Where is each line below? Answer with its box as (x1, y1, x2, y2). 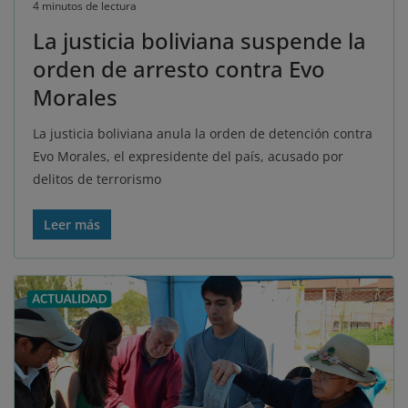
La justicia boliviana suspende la (33, 25, 366, 56)
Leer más (44, 215, 100, 233)
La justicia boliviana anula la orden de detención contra (33, 124, 372, 142)
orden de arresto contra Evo (33, 53, 325, 84)
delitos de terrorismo (33, 169, 161, 188)
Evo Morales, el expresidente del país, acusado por (33, 147, 343, 165)
